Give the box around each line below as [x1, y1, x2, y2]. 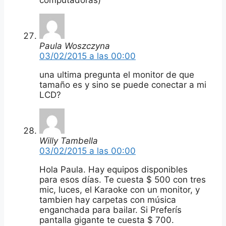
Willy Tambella [39, 135, 98, 146]
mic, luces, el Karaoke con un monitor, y [39, 184, 200, 195]
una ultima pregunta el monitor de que [39, 69, 194, 80]
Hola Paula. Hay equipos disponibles [39, 164, 188, 175]
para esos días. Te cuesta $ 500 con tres [39, 174, 206, 185]
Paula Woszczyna [39, 40, 110, 51]
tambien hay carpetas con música [39, 194, 176, 205]
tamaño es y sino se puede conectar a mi [39, 79, 206, 90]
